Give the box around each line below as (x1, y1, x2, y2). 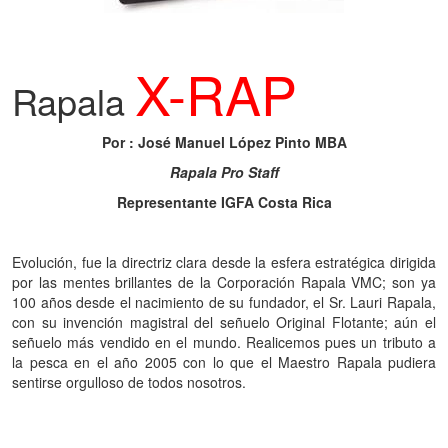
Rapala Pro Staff (169, 162, 279, 182)
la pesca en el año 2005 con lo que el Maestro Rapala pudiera (12, 352, 436, 372)
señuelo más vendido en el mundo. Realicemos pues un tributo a (12, 332, 436, 352)
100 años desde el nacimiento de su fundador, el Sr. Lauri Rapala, (12, 292, 436, 312)
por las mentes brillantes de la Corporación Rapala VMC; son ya (12, 272, 436, 292)
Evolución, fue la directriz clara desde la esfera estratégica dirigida (12, 252, 436, 272)
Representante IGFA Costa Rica (116, 192, 332, 212)
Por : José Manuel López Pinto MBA (101, 132, 347, 152)
